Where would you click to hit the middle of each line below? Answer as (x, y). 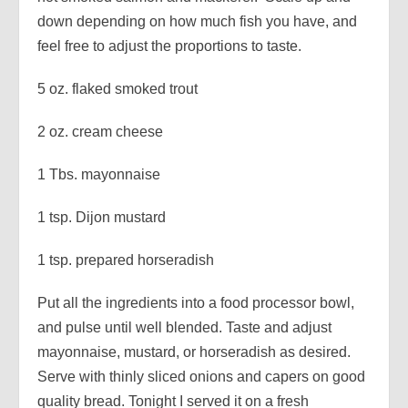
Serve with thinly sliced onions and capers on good (201, 376)
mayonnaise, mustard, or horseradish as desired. (194, 352)
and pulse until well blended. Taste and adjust (184, 327)
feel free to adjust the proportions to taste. (169, 46)
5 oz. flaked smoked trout (117, 88)
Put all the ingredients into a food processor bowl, (196, 302)
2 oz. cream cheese (100, 131)
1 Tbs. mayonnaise (99, 174)
